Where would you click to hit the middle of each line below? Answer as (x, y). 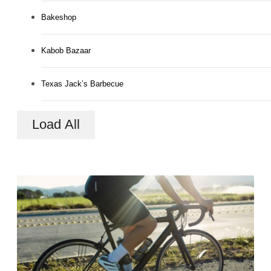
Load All (56, 125)
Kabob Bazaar (66, 50)
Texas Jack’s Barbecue (82, 83)
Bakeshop (59, 17)
